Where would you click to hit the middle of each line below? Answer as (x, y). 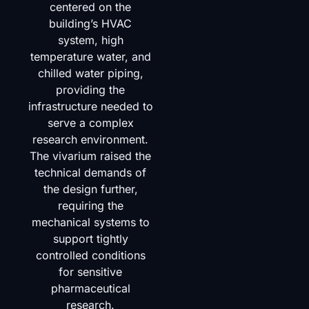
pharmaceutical (90, 288)
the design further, (90, 189)
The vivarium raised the (91, 156)
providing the (91, 89)
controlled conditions (90, 255)
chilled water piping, (90, 73)
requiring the (90, 205)
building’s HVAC (91, 23)
